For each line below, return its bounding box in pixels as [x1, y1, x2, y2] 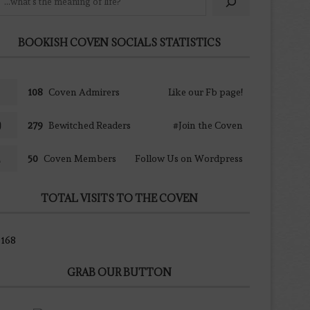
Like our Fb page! [167, 86, 243, 98]
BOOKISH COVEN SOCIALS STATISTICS [18, 35, 221, 49]
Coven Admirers [48, 86, 120, 98]
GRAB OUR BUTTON [67, 265, 172, 279]
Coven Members [43, 152, 116, 164]
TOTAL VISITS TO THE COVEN [41, 191, 199, 205]
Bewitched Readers [48, 119, 131, 131]
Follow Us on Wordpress [134, 152, 243, 164]
